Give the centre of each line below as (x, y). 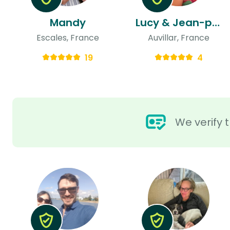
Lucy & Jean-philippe (216, 22)
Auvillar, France (178, 37)
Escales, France (68, 37)
